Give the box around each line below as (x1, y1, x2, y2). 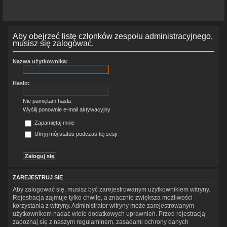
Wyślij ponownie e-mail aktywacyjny (23, 106, 110, 112)
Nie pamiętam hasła (23, 97, 71, 104)
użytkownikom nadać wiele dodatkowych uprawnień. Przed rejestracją (13, 210, 205, 217)
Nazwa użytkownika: (13, 58, 68, 64)
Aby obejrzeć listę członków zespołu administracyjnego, (13, 31, 213, 41)
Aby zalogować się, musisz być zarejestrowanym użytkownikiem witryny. (13, 185, 210, 193)
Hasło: (13, 80, 30, 86)
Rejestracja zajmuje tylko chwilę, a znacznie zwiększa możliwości (13, 194, 193, 201)
